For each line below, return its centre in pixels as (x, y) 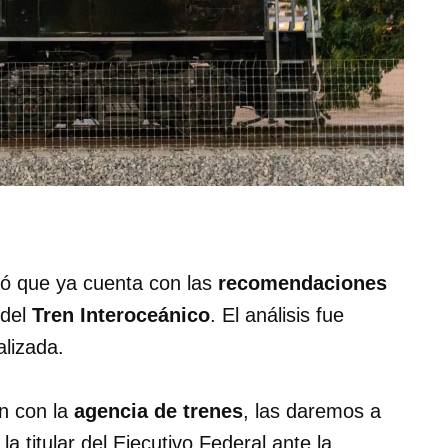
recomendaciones (302, 283)
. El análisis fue (277, 315)
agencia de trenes (158, 411)
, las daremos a (312, 411)
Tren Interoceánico (121, 315)
